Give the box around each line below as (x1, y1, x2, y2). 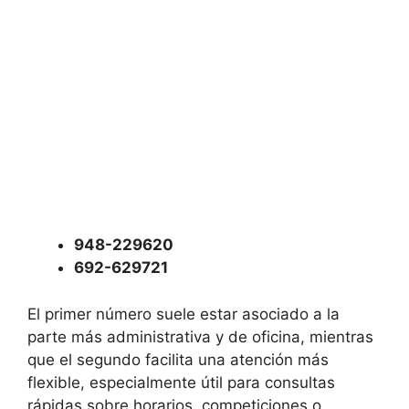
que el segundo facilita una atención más (27, 350, 329, 369)
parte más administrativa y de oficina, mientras (27, 327, 373, 346)
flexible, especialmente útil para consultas (27, 372, 335, 392)
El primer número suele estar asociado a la (27, 304, 340, 323)
